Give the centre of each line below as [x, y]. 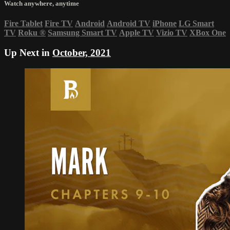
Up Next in [28, 53]
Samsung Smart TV [82, 33]
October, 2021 [82, 53]
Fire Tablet [23, 24]
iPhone [165, 24]
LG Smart [196, 24]
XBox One [208, 33]
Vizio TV [172, 33]
